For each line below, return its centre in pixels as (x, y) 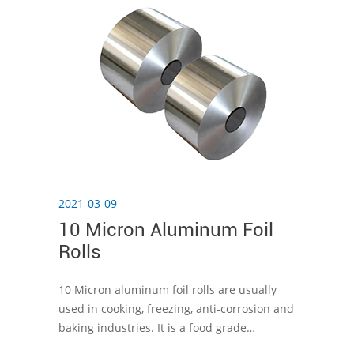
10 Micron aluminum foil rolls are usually (167, 290)
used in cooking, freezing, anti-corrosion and (176, 309)
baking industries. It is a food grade (152, 328)
